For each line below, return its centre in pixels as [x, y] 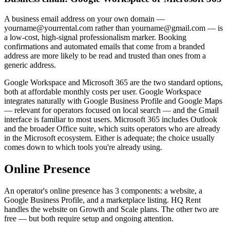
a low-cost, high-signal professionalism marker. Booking [95, 37]
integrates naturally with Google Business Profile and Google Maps [113, 101]
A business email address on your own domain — [84, 19]
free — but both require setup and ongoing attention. [89, 218]
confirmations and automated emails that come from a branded [104, 47]
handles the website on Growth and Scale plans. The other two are [111, 209]
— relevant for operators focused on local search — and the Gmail [111, 110]
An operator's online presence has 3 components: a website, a [103, 190]
